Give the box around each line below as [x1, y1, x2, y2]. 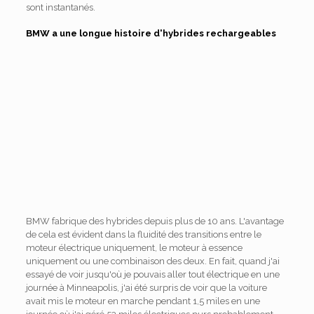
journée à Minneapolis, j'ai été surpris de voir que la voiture [25, 282, 267, 293]
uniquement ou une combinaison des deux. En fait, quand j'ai [25, 255, 280, 266]
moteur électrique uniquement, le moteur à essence [25, 242, 243, 253]
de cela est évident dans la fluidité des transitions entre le [25, 228, 261, 240]
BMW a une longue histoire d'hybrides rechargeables [25, 28, 276, 39]
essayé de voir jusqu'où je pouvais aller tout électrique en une [25, 268, 280, 280]
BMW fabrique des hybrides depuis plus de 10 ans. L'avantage [25, 215, 284, 226]
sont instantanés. [25, 2, 95, 13]
